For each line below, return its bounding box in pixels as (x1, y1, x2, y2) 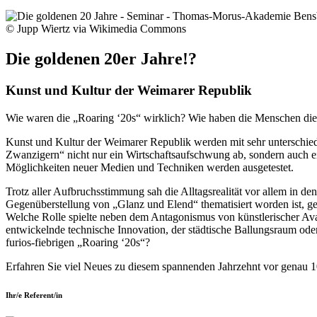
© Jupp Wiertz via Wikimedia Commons (6, 23, 186, 35)
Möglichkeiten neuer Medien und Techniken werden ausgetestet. (6, 161, 294, 173)
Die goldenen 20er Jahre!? (6, 49, 200, 68)
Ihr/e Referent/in (6, 290, 62, 299)
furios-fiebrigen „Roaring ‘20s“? (6, 236, 150, 248)
